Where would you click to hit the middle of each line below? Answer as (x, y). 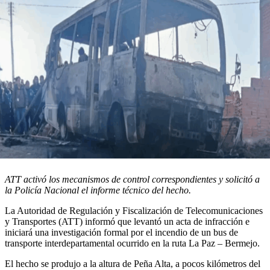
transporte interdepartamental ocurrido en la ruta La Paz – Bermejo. (132, 243)
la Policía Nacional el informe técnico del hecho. (98, 190)
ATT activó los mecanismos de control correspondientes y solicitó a (132, 180)
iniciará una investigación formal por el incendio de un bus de (121, 233)
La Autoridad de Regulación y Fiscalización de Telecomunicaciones (134, 211)
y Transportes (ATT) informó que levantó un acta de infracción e (127, 222)
